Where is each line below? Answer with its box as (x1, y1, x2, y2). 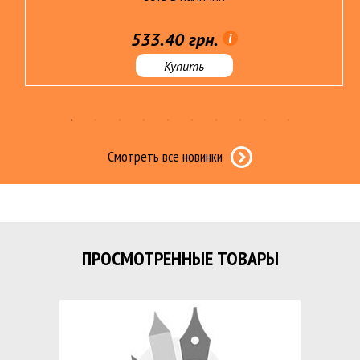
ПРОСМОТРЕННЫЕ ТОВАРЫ (81, 246, 279, 271)
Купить (163, 58, 204, 74)
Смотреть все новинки (108, 147, 223, 166)
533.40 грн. (130, 28, 219, 51)
